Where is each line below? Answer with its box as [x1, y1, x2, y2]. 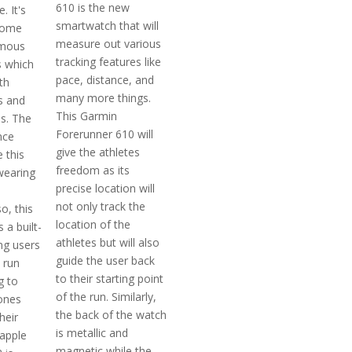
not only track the [56, 199, 146, 214]
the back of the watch [56, 307, 167, 323]
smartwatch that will [56, 18, 159, 34]
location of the [56, 217, 131, 233]
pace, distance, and [56, 72, 155, 88]
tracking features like [56, 54, 162, 70]
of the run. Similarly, [56, 289, 157, 305]
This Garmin [56, 108, 118, 124]
